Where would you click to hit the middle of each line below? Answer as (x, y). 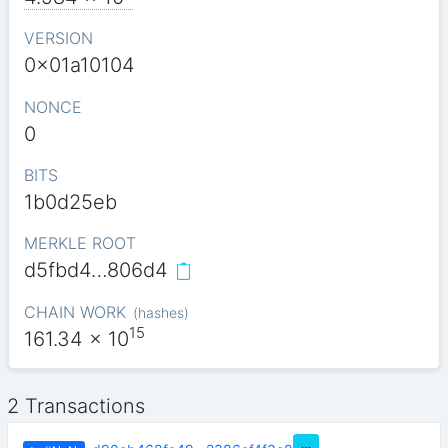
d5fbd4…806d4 (95, 270)
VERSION (58, 38)
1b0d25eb (70, 202)
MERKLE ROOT (79, 243)
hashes (160, 312)
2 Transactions (76, 406)
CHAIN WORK (74, 311)
